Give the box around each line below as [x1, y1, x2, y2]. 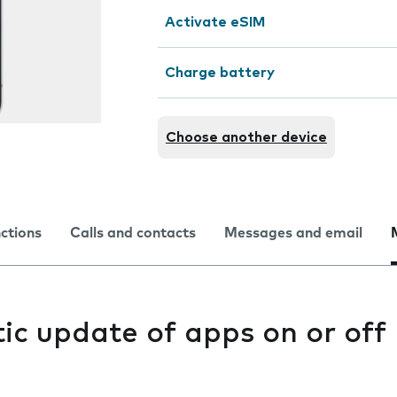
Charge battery [165, 66, 275, 80]
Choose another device [166, 130, 327, 144]
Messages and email [224, 226, 362, 240]
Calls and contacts [70, 226, 196, 240]
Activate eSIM [165, 15, 265, 29]
